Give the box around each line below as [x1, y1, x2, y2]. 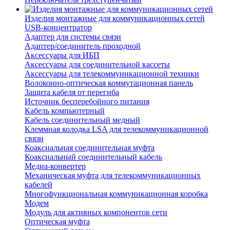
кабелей [25, 180, 52, 189]
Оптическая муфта [25, 217, 90, 226]
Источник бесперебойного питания [25, 97, 149, 106]
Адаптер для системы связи [25, 32, 121, 42]
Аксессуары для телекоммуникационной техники [25, 69, 199, 79]
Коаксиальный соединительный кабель [25, 152, 162, 162]
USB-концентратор [25, 23, 92, 32]
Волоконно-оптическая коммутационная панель [25, 79, 193, 88]
